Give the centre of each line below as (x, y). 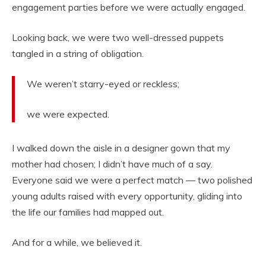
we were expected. (68, 114)
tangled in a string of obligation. (78, 54)
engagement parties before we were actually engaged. (129, 7)
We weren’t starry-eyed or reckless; (103, 84)
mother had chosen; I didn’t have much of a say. (112, 164)
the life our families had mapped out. (88, 212)
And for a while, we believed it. (77, 243)
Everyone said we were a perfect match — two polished (132, 180)
